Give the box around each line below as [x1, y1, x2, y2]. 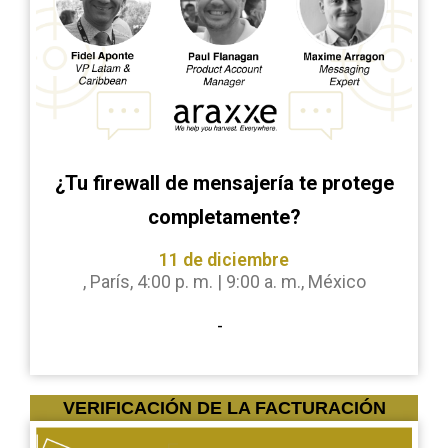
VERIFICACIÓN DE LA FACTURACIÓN [62, 398, 386, 418]
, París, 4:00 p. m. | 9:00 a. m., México [82, 271, 366, 292]
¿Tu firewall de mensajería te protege [54, 171, 394, 195]
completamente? [147, 205, 301, 229]
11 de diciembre [159, 249, 289, 270]
